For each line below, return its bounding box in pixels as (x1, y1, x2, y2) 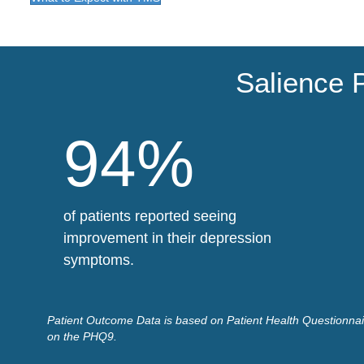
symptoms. (63, 251, 134, 268)
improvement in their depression (63, 229, 271, 246)
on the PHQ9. (47, 329, 117, 343)
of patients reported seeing (63, 207, 236, 224)
